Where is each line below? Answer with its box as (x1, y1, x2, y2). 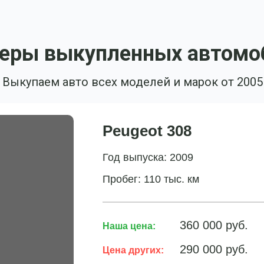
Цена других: (103, 245, 164, 255)
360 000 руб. (180, 219, 248, 232)
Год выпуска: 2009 (103, 151, 193, 163)
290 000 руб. (180, 243, 248, 256)
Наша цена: (103, 221, 156, 231)
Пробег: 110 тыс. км (103, 173, 199, 185)
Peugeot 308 (103, 122, 192, 140)
